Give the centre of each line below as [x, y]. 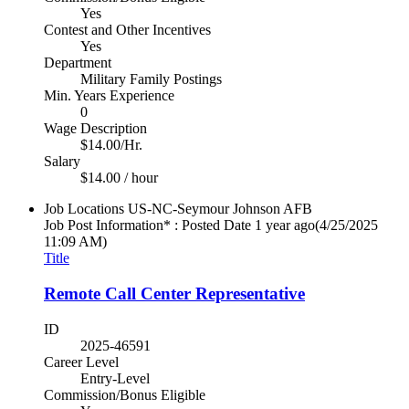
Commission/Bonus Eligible [125, 394]
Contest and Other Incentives [127, 30]
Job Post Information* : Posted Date [147, 225]
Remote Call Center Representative [174, 293]
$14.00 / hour [119, 178]
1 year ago [285, 225]
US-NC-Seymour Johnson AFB [220, 209]
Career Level [81, 362]
